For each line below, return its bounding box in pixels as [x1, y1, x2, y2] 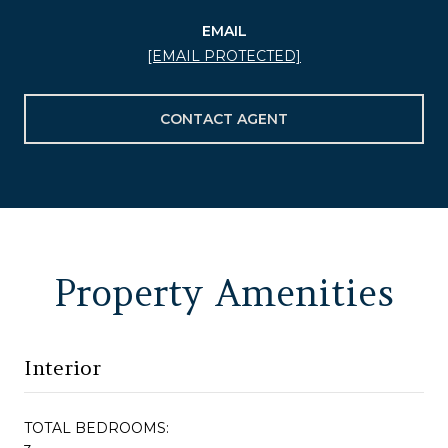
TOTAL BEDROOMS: [24, 418, 169, 437]
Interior [24, 354, 101, 380]
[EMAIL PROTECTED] [147, 46, 301, 65]
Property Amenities [54, 269, 394, 316]
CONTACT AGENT [160, 109, 288, 128]
